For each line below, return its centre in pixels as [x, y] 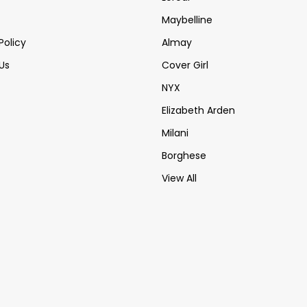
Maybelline [187, 20]
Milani [175, 133]
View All [179, 178]
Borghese [184, 156]
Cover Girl [185, 65]
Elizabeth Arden [198, 110]
